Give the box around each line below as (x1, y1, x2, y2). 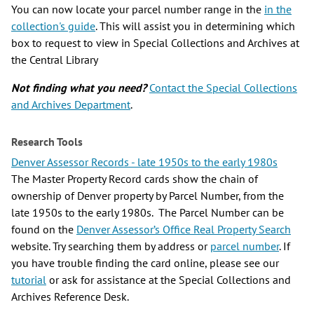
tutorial (11, 273, 46, 287)
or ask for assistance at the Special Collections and (46, 273, 291, 287)
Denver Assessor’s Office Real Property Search (76, 222, 291, 236)
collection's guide (11, 19, 95, 33)
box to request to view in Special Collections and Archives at (11, 36, 299, 50)
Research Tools (11, 135, 83, 149)
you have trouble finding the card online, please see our (11, 256, 279, 270)
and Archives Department (11, 97, 130, 111)
